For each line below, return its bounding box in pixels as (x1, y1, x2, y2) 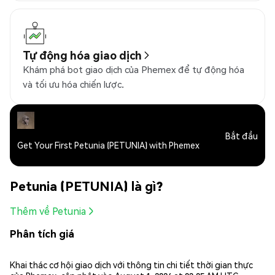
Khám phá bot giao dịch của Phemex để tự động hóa (23, 63, 244, 76)
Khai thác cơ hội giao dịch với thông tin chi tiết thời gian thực (10, 258, 253, 270)
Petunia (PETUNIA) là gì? (10, 177, 163, 194)
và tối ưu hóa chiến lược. (23, 78, 124, 91)
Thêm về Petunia (10, 204, 86, 218)
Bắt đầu (225, 130, 258, 141)
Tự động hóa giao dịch (23, 48, 142, 63)
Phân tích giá (10, 227, 74, 241)
